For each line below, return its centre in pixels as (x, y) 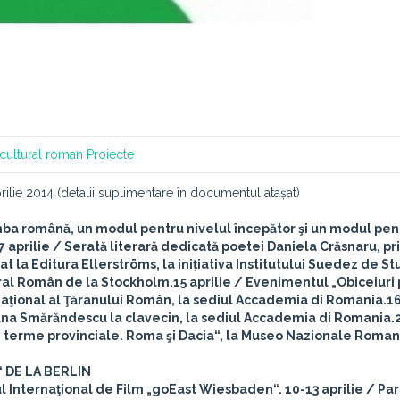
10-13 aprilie (324, 389)
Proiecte (111, 154)
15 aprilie (202, 282)
